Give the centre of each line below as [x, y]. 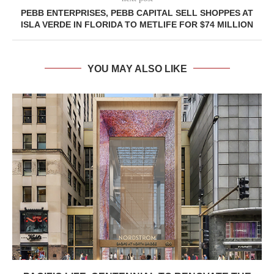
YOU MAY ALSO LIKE [137, 68]
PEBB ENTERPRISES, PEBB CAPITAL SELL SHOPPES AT [137, 13]
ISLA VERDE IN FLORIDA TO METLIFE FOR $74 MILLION [137, 24]
